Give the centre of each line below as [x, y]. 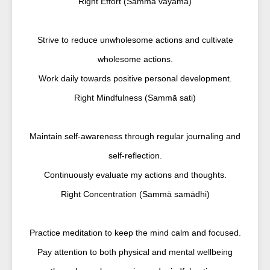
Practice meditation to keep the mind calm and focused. [135, 233]
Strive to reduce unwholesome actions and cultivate [135, 40]
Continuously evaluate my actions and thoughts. [135, 175]
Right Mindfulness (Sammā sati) [135, 98]
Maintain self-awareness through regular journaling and [135, 136]
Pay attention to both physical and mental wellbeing [135, 252]
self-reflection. [135, 155]
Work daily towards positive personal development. [135, 78]
